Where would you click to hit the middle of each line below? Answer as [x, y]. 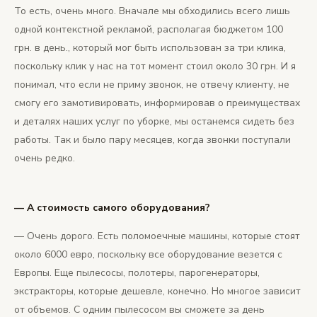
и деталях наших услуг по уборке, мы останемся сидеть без [154, 122]
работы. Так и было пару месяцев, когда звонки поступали [152, 140]
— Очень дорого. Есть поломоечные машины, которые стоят [157, 236]
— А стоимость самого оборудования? [112, 208]
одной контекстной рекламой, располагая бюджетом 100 [149, 30]
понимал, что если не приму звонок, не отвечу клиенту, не [152, 85]
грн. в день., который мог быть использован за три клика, [150, 48]
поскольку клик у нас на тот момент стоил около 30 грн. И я [155, 67]
